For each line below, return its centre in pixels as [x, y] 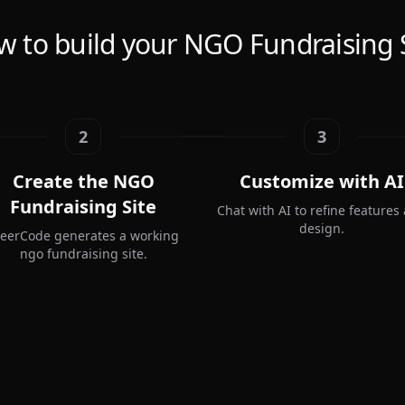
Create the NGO [83, 181]
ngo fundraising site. [83, 253]
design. [322, 228]
